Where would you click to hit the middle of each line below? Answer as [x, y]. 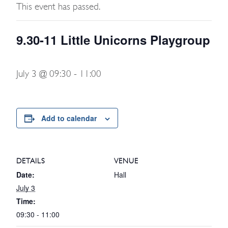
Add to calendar [69, 118]
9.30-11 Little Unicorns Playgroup [113, 40]
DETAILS [31, 161]
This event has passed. [58, 7]
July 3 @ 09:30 [44, 74]
